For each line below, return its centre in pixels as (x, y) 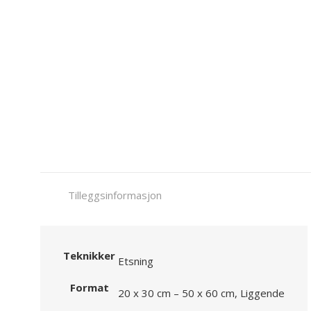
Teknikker (89, 256)
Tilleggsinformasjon (115, 195)
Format (89, 288)
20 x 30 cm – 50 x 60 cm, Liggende (201, 293)
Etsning (136, 261)
